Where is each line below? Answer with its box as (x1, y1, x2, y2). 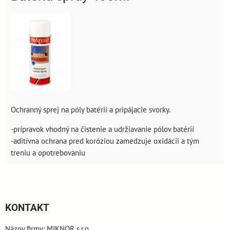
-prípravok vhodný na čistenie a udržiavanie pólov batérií (11, 123, 194, 134)
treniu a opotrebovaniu (11, 147, 85, 158)
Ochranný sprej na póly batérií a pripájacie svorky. (11, 104, 170, 114)
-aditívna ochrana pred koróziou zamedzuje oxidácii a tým (11, 135, 199, 146)
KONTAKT (5, 201, 49, 214)
